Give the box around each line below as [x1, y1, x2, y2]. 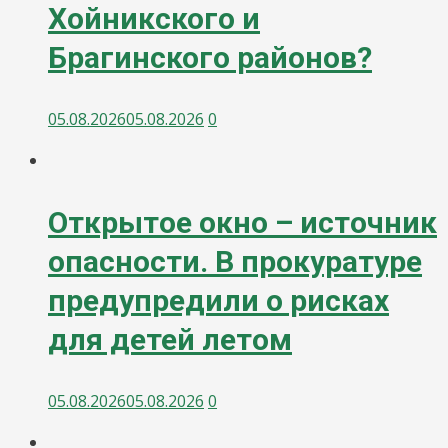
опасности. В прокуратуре [48, 244, 422, 280]
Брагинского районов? [48, 40, 372, 76]
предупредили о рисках [48, 283, 389, 319]
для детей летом [48, 322, 292, 358]
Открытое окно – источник [48, 205, 437, 241]
